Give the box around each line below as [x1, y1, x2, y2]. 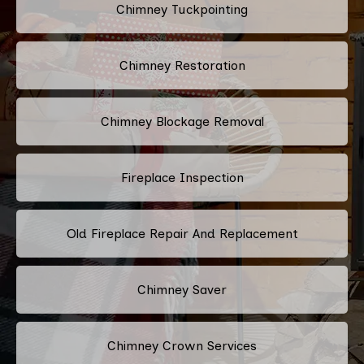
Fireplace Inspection [120, 169, 244, 185]
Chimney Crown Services [107, 337, 257, 353]
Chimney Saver [137, 281, 227, 297]
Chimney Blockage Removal [100, 113, 264, 129]
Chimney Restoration [119, 57, 245, 73]
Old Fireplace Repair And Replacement [66, 225, 298, 241]
